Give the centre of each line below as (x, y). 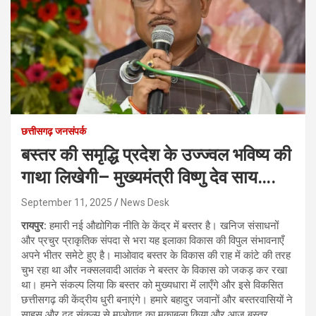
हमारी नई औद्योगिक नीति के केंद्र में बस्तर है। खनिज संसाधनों (164, 225)
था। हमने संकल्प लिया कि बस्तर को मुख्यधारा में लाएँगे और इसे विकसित (152, 285)
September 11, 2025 (67, 202)
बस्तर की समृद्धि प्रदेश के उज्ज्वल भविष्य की (156, 154)
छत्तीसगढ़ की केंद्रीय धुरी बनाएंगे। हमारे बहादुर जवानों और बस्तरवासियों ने (157, 299)
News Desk (145, 202)
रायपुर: (35, 225)
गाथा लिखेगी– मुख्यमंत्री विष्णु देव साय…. (148, 177)
